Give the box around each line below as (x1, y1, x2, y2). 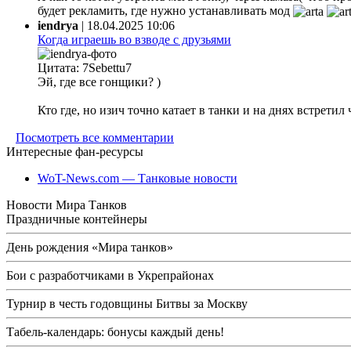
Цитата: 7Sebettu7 (38, 60, 132, 74)
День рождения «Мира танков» (6, 241, 173, 255)
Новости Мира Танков (6, 198, 127, 212)
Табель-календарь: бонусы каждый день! (6, 325, 224, 339)
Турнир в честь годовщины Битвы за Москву (6, 297, 248, 311)
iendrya (38, 18, 78, 32)
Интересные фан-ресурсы (6, 145, 143, 159)
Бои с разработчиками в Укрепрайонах (6, 269, 214, 283)
